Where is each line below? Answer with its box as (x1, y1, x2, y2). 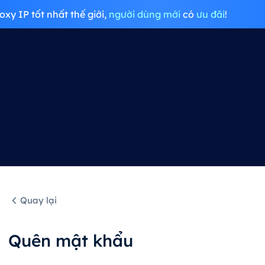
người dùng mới (108, 8, 180, 20)
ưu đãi (196, 8, 225, 20)
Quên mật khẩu (8, 230, 133, 251)
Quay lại (20, 195, 57, 206)
